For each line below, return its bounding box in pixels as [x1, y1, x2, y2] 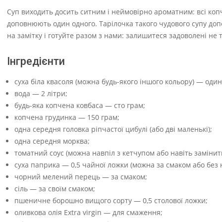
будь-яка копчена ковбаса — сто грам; [14, 101, 145, 110]
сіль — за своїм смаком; [14, 184, 95, 193]
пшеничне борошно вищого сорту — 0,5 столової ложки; [14, 196, 208, 205]
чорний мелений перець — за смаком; [14, 172, 147, 181]
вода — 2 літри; [14, 89, 67, 98]
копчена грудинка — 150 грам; [14, 112, 119, 122]
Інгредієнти [7, 55, 65, 67]
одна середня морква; [14, 136, 90, 146]
